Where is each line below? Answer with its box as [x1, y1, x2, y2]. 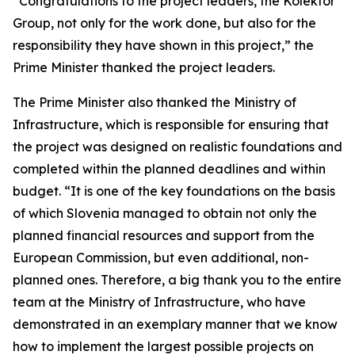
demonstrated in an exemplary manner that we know [13, 316, 338, 332]
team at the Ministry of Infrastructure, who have [13, 294, 306, 310]
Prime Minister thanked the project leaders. [13, 59, 275, 75]
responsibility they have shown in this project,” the [13, 37, 314, 53]
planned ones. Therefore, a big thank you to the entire [13, 272, 342, 288]
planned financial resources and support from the [13, 227, 315, 243]
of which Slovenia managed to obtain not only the [13, 205, 317, 221]
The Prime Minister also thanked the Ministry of [13, 94, 296, 110]
